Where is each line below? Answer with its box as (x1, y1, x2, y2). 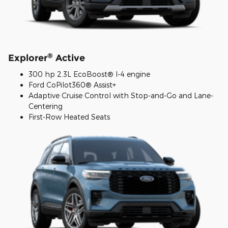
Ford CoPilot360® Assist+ (28, 80, 116, 89)
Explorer (8, 52, 47, 64)
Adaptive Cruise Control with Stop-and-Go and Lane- (28, 91, 213, 100)
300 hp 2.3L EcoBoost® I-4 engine (28, 69, 150, 78)
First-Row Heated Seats (28, 112, 110, 121)
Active (53, 52, 85, 64)
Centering (28, 101, 63, 110)
